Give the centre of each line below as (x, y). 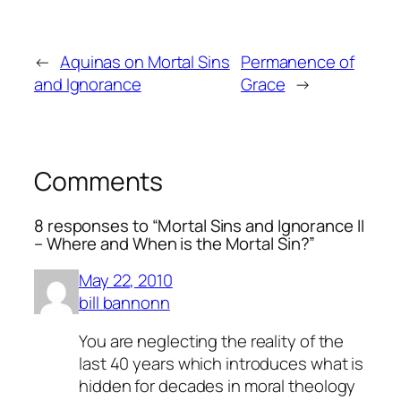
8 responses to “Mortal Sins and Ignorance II (199, 226)
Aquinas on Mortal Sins (145, 61)
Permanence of (297, 61)
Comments (99, 181)
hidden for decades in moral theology (218, 386)
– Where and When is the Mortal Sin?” (175, 244)
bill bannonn (124, 302)
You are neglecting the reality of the (212, 341)
